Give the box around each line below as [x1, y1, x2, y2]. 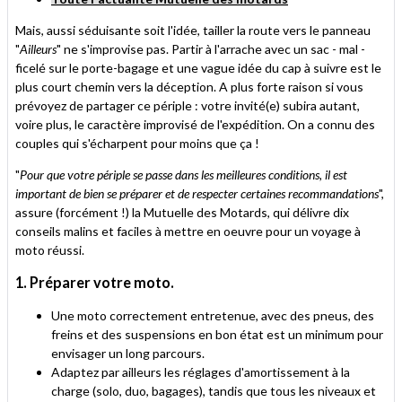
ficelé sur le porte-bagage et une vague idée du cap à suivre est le [15, 60, 381, 76]
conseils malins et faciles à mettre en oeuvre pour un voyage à [15, 223, 361, 240]
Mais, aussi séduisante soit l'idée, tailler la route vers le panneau [15, 22, 371, 39]
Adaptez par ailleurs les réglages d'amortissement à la [51, 364, 350, 380]
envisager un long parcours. [51, 345, 205, 362]
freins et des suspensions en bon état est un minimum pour [51, 327, 383, 343]
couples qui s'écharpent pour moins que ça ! [15, 135, 262, 152]
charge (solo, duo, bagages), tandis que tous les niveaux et [51, 383, 376, 399]
